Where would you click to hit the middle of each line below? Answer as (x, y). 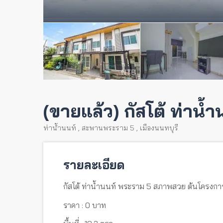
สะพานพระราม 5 (108, 128)
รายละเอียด (94, 165)
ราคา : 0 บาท (85, 205)
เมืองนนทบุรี (159, 128)
